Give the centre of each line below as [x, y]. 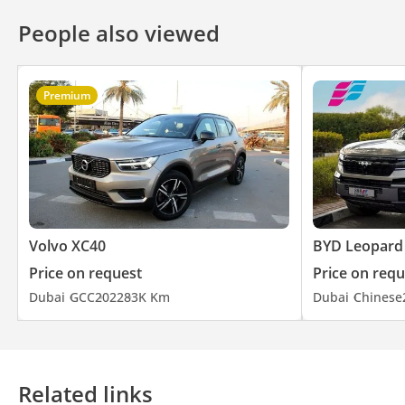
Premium [67, 95]
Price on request [85, 273]
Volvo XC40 [67, 245]
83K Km [147, 297]
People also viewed [119, 33]
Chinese [377, 297]
